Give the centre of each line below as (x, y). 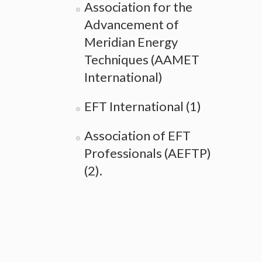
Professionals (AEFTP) (148, 153)
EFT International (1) (143, 106)
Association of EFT (137, 135)
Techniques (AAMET (142, 59)
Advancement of (132, 24)
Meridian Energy (131, 42)
